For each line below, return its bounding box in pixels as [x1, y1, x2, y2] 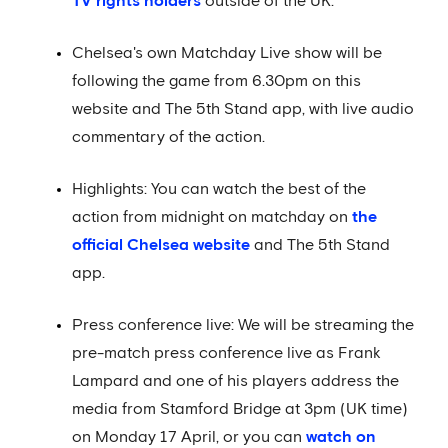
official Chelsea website [72, 236, 250, 253]
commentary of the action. [72, 128, 265, 145]
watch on [306, 428, 376, 445]
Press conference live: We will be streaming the [72, 316, 414, 333]
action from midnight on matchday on [72, 208, 352, 225]
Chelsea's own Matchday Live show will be [72, 44, 382, 61]
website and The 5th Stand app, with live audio [72, 100, 414, 117]
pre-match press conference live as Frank [72, 344, 381, 361]
